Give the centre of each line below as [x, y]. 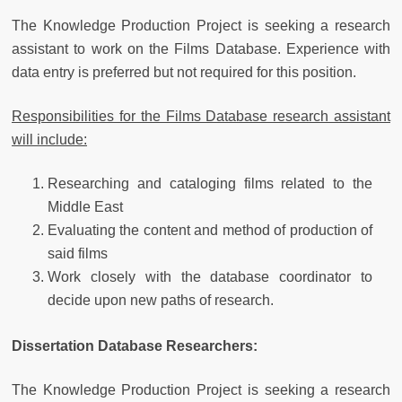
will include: [49, 139]
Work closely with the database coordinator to [210, 276]
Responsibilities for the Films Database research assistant [201, 116]
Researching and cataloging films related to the [210, 183]
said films [78, 253]
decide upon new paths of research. [161, 300]
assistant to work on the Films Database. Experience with [201, 48]
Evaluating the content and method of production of [210, 230]
